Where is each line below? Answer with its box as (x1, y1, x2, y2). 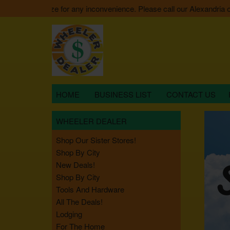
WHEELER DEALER (55, 116, 127, 126)
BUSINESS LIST (94, 89, 151, 100)
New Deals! (55, 159, 95, 170)
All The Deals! (55, 196, 103, 207)
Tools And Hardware (55, 184, 124, 195)
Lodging (55, 208, 82, 219)
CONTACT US (166, 89, 216, 100)
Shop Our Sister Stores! (55, 135, 136, 145)
